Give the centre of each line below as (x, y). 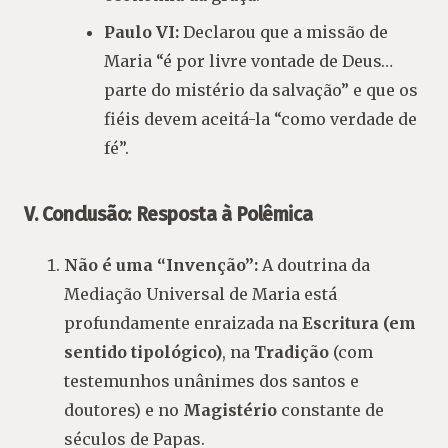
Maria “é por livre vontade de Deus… (248, 60)
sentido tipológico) (143, 351)
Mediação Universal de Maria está (200, 293)
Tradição (291, 351)
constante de (330, 409)
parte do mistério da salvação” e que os (261, 89)
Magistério (230, 409)
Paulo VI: (141, 31)
